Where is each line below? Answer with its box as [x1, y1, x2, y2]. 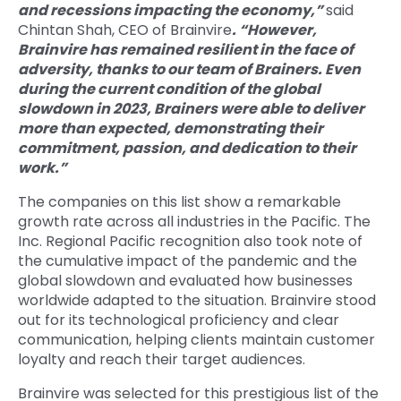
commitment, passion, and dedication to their [18, 138, 356, 159]
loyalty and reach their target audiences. [18, 349, 305, 371]
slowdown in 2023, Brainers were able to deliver [18, 98, 364, 120]
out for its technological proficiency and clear [18, 310, 339, 331]
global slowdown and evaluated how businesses [18, 270, 353, 292]
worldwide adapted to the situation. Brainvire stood [18, 290, 376, 311]
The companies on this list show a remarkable [18, 192, 341, 213]
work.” [18, 158, 67, 179]
